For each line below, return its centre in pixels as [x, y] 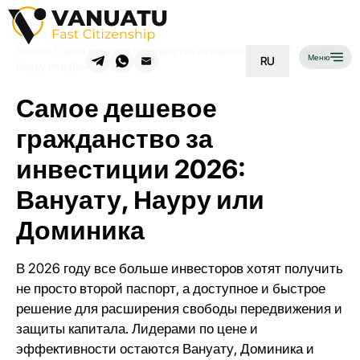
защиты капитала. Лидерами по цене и [137, 329]
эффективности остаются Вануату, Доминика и [165, 349]
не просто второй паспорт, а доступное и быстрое [171, 288]
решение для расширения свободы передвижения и [179, 309]
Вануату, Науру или [140, 200]
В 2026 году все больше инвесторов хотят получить [180, 268]
